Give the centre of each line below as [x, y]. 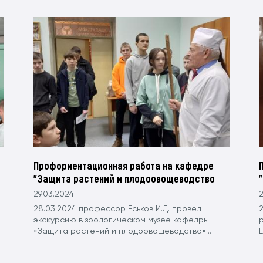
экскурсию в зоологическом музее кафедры [122, 220]
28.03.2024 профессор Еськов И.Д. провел [118, 209]
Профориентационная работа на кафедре [124, 166]
